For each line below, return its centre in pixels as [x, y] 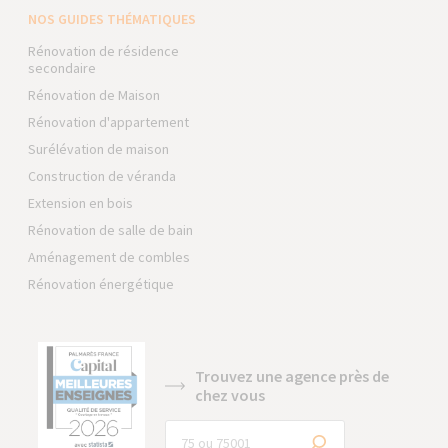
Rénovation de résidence [104, 51]
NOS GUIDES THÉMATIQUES [112, 19]
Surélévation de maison [99, 149]
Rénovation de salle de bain [111, 230]
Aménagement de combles [109, 257]
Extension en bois [81, 203]
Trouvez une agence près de [292, 376]
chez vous [230, 395]
